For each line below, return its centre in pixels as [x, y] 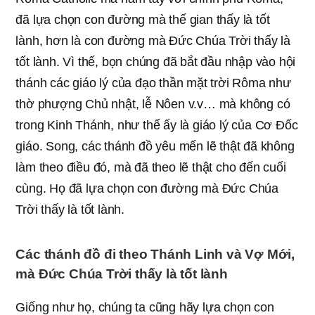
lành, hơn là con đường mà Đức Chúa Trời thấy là [153, 41]
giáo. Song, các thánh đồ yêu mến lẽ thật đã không [155, 146]
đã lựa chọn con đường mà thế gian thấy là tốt [143, 20]
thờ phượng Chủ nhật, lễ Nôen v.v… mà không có [153, 104]
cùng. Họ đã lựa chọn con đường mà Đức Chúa [147, 188]
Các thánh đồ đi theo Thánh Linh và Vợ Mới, [155, 254]
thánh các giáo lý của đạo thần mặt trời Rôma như [153, 83]
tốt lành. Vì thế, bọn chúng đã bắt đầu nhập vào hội [156, 62]
